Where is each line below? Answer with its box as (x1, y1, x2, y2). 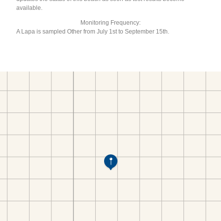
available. (16, 4, 43, 11)
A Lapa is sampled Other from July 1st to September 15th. (16, 28, 170, 35)
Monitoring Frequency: (80, 19, 141, 26)
